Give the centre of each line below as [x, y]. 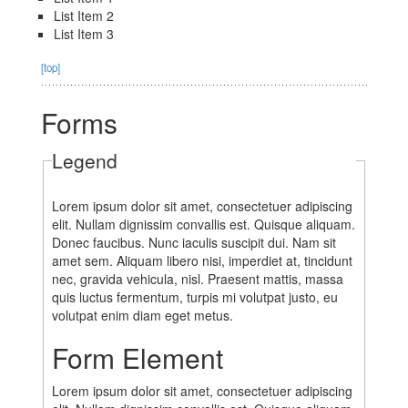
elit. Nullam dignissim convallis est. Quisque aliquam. [203, 224]
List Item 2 [84, 16]
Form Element [137, 358]
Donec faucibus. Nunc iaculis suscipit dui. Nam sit [194, 243]
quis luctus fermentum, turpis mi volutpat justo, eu [194, 297]
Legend [84, 161]
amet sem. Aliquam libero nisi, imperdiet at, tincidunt [202, 261]
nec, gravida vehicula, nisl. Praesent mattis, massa [197, 279]
